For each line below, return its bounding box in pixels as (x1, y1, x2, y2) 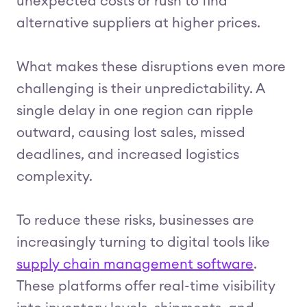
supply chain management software (16, 258, 254, 271)
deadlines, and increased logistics (16, 148, 239, 162)
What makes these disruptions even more (16, 60, 286, 74)
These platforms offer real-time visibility (16, 280, 275, 293)
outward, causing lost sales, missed (16, 126, 245, 140)
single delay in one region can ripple (16, 104, 254, 118)
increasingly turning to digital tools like (16, 236, 273, 249)
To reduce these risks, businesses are (16, 214, 254, 228)
